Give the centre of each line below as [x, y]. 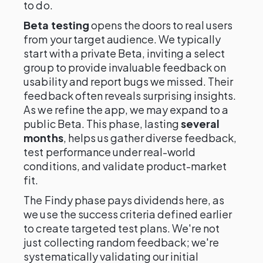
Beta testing [56, 25]
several [200, 124]
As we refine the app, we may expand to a [126, 109]
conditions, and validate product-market [125, 166]
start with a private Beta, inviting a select [124, 53]
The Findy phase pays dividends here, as [124, 200]
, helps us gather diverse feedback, [150, 138]
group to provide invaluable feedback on [125, 67]
